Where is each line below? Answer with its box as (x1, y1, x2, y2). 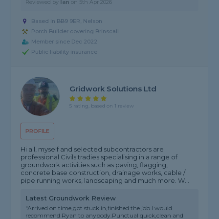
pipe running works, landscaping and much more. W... (21, 176, 190, 185)
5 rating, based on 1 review (69, 102, 134, 109)
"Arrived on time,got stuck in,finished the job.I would (25, 204, 173, 212)
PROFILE (25, 128, 50, 135)
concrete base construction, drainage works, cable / (21, 169, 186, 177)
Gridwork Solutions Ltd (69, 84, 157, 93)
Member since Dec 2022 (31, 38, 98, 45)
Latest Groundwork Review (25, 194, 116, 202)
